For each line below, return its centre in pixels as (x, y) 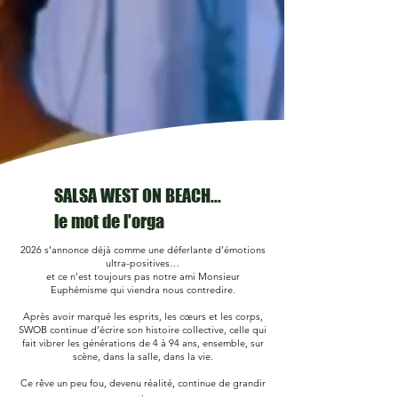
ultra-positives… (143, 263)
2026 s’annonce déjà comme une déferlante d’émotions (143, 250)
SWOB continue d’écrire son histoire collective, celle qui (143, 330)
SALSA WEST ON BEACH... (138, 195)
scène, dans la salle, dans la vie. (143, 356)
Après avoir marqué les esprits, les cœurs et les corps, (143, 316)
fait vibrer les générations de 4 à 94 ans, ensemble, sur (143, 343)
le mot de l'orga (109, 221)
